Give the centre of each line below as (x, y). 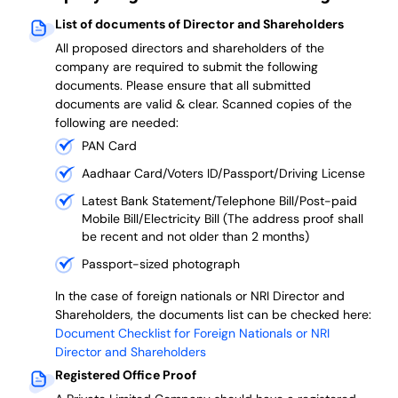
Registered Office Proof (126, 375)
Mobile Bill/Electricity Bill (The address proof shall (223, 219)
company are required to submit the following (187, 67)
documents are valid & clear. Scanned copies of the (203, 104)
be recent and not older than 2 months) (195, 237)
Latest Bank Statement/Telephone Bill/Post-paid (219, 201)
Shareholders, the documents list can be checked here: (213, 315)
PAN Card (109, 146)
